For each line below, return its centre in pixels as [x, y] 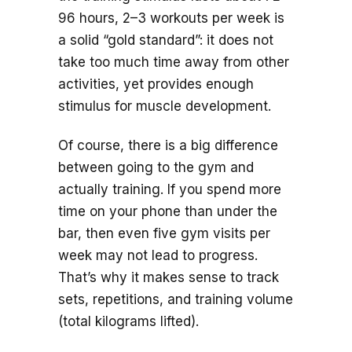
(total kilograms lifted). [128, 322]
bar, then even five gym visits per [164, 234]
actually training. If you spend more [170, 190]
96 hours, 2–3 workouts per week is [171, 18]
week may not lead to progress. [158, 256]
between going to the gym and [156, 168]
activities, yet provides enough [156, 84]
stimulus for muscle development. [165, 106]
